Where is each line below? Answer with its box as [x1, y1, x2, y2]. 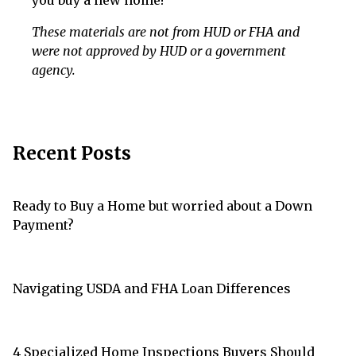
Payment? [13, 217, 74, 234]
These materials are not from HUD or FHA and [32, 24, 300, 41]
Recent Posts [13, 142, 131, 165]
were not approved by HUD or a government [32, 43, 286, 60]
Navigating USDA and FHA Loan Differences [13, 281, 291, 297]
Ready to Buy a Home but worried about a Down [13, 198, 312, 215]
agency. [32, 62, 75, 79]
